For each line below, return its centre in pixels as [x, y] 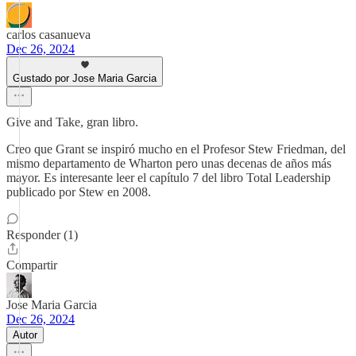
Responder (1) [42, 235]
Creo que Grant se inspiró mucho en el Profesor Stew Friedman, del [176, 149]
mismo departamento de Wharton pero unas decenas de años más [169, 163]
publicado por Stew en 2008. [79, 192]
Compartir [32, 265]
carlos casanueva [48, 35]
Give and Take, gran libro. [72, 122]
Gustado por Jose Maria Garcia [85, 78]
